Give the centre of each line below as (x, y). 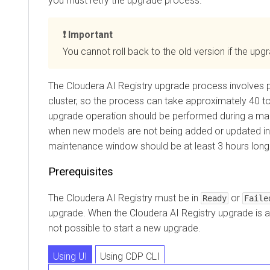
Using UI (70, 256)
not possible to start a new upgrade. (124, 228)
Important (90, 34)
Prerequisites (81, 171)
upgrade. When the (89, 213)
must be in (177, 198)
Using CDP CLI (130, 256)
